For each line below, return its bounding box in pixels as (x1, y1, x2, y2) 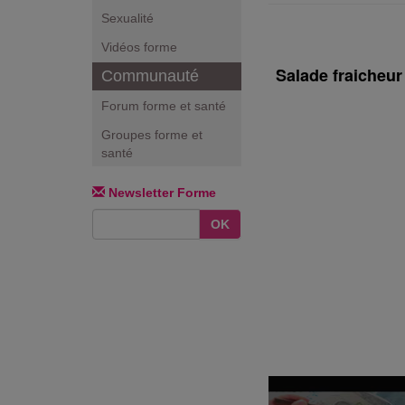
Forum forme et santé (101, 99, 226, 113)
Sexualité (101, 11, 154, 25)
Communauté (101, 67, 199, 85)
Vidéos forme (101, 40, 177, 54)
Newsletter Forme (105, 185, 216, 200)
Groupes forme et (101, 127, 202, 142)
